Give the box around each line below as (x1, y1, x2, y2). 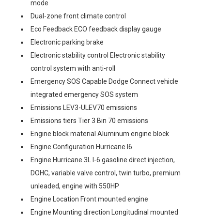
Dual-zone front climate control (31, 12, 126, 20)
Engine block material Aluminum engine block (31, 130, 169, 138)
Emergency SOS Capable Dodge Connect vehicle (31, 77, 178, 85)
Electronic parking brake (31, 38, 104, 46)
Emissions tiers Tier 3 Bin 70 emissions (31, 117, 148, 124)
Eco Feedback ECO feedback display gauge (31, 25, 161, 33)
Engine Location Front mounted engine (31, 195, 148, 203)
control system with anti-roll (31, 64, 115, 72)
